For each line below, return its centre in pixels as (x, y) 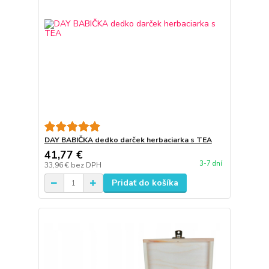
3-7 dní (210, 164)
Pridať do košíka (145, 183)
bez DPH (86, 165)
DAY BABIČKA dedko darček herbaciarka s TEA (128, 140)
